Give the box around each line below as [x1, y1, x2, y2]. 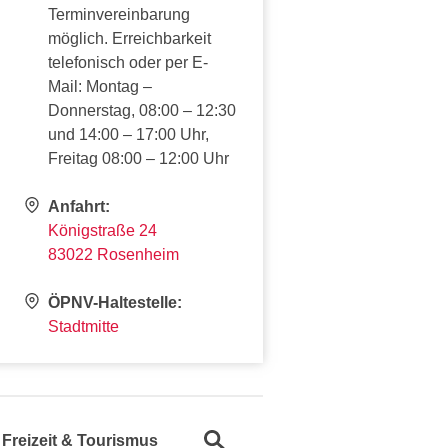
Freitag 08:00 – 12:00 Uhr [48, 149, 229, 167]
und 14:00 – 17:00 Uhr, [48, 125, 209, 143]
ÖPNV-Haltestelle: [48, 293, 182, 311]
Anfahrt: [48, 197, 110, 215]
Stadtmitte [48, 317, 119, 335]
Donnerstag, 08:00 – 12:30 [48, 101, 236, 119]
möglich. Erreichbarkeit [48, 29, 211, 47]
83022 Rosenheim [48, 245, 179, 263]
